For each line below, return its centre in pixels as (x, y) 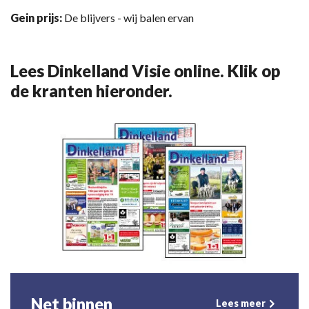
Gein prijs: (36, 17)
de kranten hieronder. (91, 90)
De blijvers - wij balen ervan (129, 17)
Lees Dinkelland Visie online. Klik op (145, 70)
